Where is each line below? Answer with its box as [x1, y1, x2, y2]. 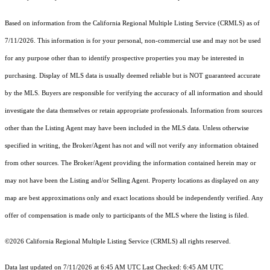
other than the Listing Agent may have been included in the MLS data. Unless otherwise [5, 125, 249, 132]
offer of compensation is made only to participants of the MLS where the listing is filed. [5, 212, 249, 219]
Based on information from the [5, 20, 93, 27]
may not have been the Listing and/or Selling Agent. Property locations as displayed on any [5, 177, 259, 184]
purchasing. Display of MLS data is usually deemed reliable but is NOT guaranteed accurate [5, 72, 260, 80]
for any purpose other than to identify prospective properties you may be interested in [5, 55, 244, 62]
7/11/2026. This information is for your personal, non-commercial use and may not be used [5, 37, 261, 45]
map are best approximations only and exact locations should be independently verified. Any [5, 195, 263, 202]
